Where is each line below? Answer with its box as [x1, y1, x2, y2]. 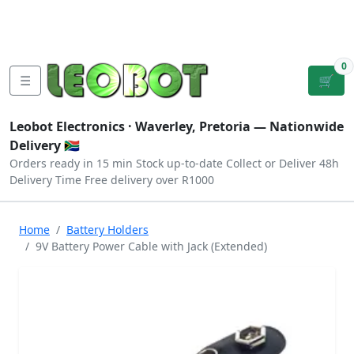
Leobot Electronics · [9, 118, 135, 135]
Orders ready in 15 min [9, 156, 133, 171]
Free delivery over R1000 [85, 172, 214, 187]
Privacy [106, 23, 149, 40]
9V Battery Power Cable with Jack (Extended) [36, 239, 267, 254]
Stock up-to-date [136, 156, 223, 171]
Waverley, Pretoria [135, 118, 250, 135]
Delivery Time [9, 172, 81, 187]
